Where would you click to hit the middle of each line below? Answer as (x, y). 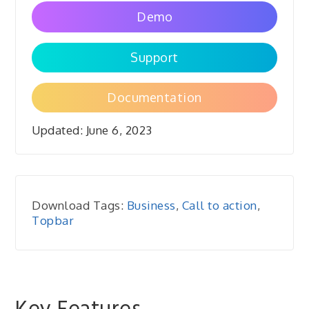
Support (154, 58)
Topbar (53, 220)
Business (151, 205)
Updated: (58, 130)
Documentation (154, 98)
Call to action (219, 205)
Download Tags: (79, 205)
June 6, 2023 (118, 130)
